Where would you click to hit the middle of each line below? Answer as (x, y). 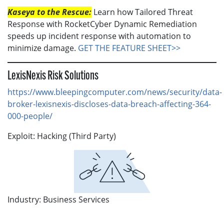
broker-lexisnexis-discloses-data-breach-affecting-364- (109, 104)
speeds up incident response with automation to (99, 36)
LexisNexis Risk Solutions (53, 76)
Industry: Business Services (59, 199)
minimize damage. (43, 48)
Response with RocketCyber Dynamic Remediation (102, 24)
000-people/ (30, 116)
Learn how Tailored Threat (142, 12)
